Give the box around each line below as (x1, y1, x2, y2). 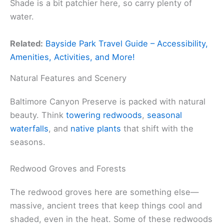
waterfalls (10, 123, 48, 133)
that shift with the (121, 123, 193, 133)
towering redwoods (66, 109, 142, 120)
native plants (70, 123, 121, 133)
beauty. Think (10, 109, 66, 120)
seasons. (10, 136, 45, 147)
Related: (10, 38, 43, 48)
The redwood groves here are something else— (10, 186, 198, 197)
